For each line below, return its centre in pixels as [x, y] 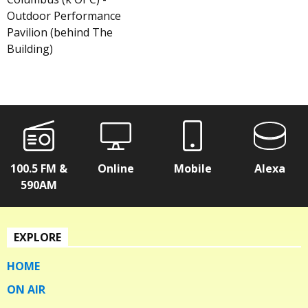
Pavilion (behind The [60, 32]
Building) [30, 48]
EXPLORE [37, 237]
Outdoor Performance [64, 15]
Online [115, 168]
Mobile [192, 168]
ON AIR [26, 289]
